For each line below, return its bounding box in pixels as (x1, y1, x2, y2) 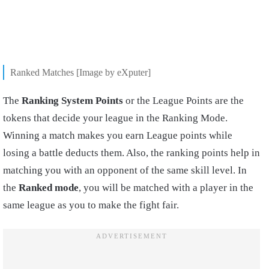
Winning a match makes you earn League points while (3, 130, 232, 142)
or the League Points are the (123, 95, 244, 107)
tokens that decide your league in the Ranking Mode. (3, 112, 228, 124)
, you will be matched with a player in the (79, 182, 253, 194)
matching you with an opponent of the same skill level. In (3, 165, 247, 177)
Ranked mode (16, 182, 79, 194)
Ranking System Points (19, 95, 123, 107)
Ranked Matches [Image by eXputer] (10, 67, 151, 78)
